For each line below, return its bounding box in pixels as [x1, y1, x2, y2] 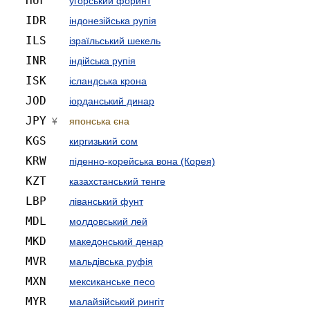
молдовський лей [69, 215, 147, 227]
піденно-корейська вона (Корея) [69, 155, 215, 167]
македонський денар [69, 235, 163, 247]
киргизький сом [69, 135, 138, 147]
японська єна [69, 115, 129, 127]
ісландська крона [69, 75, 147, 86]
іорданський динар [69, 95, 154, 107]
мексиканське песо [69, 275, 155, 287]
